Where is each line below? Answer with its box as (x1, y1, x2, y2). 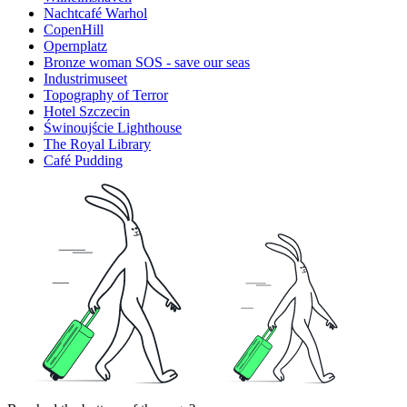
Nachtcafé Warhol (44, 5, 147, 21)
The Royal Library (44, 135, 151, 152)
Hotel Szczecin (44, 103, 130, 119)
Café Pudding (44, 152, 123, 168)
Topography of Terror (44, 86, 168, 103)
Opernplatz (44, 37, 107, 54)
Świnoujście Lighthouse (44, 119, 182, 135)
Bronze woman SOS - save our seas (44, 54, 250, 70)
